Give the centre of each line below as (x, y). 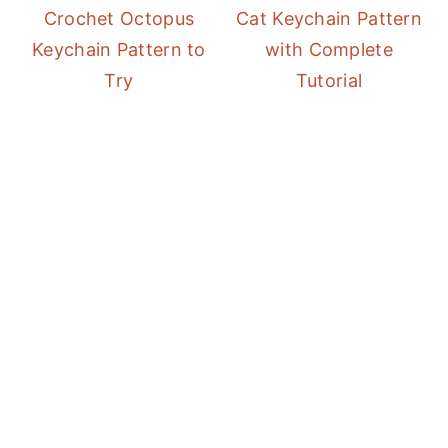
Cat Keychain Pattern (329, 19)
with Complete (329, 50)
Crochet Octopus (119, 19)
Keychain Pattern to (119, 50)
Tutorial (329, 81)
